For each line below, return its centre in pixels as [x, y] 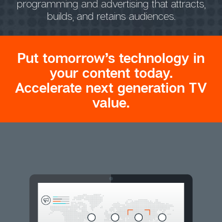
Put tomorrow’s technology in [111, 58]
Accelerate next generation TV [111, 88]
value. [111, 103]
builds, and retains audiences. [111, 16]
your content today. [111, 73]
